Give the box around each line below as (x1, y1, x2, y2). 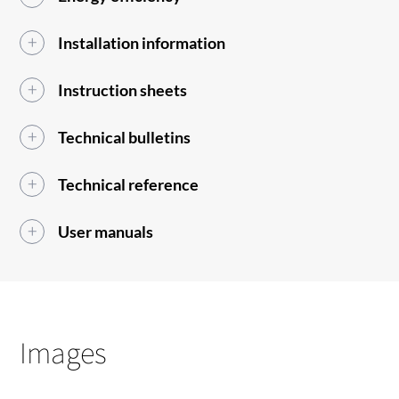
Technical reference (58, 175, 199, 195)
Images (20, 332, 108, 373)
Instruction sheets (58, 80, 188, 101)
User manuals (58, 222, 154, 242)
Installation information (58, 33, 226, 53)
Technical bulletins (58, 127, 191, 148)
